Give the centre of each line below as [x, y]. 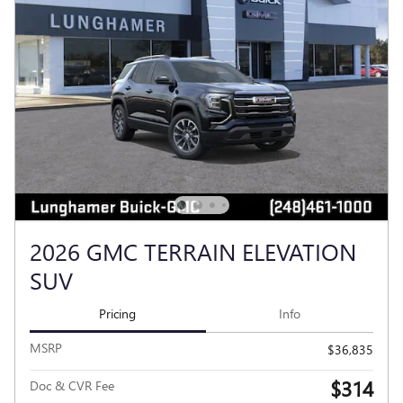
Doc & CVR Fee [72, 386]
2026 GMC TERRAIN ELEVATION [193, 251]
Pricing [118, 314]
